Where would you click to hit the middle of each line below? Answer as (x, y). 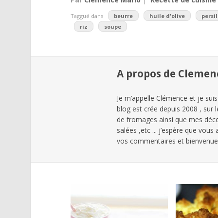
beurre (123, 16)
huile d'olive (167, 16)
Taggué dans (87, 16)
